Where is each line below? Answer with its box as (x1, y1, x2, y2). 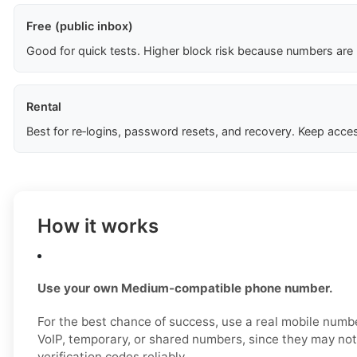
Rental (26, 100, 61, 114)
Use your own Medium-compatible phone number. (37, 280, 333, 296)
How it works (37, 214, 159, 238)
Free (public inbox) (26, 19, 133, 33)
